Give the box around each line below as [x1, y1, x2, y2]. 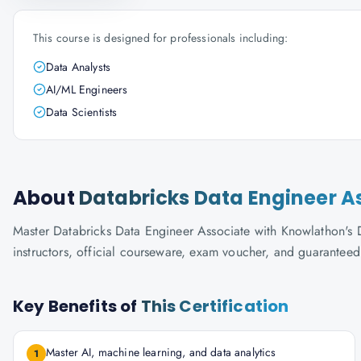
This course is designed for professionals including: [33, 30, 288, 46]
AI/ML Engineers [46, 81, 128, 98]
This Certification [140, 295, 289, 317]
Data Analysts [46, 59, 111, 75]
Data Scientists [46, 104, 118, 120]
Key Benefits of [13, 295, 141, 317]
